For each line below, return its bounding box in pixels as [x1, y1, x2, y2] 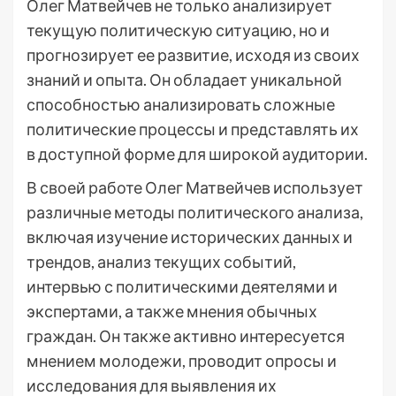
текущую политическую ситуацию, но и [27, 20, 330, 40]
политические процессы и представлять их [27, 119, 359, 139]
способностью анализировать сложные [27, 95, 335, 114]
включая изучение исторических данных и [27, 227, 353, 247]
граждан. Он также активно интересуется [27, 326, 345, 346]
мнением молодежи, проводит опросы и [27, 351, 337, 370]
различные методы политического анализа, [27, 202, 363, 222]
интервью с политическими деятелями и [27, 277, 338, 296]
